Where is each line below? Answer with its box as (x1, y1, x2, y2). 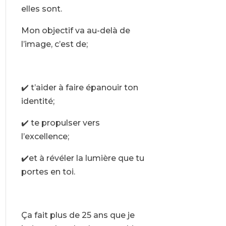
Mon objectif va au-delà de (21, 26, 130, 36)
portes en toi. (21, 167, 75, 177)
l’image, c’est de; (21, 39, 88, 49)
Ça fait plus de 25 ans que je (21, 210, 135, 220)
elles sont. (21, 4, 62, 14)
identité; (21, 96, 54, 106)
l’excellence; (21, 132, 69, 142)
